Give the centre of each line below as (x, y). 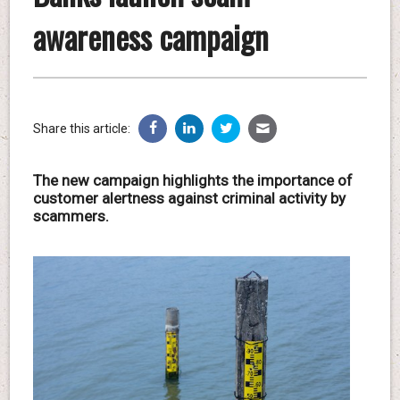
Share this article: (81, 128)
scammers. (71, 216)
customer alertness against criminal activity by (189, 198)
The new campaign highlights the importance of (192, 180)
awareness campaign (150, 36)
